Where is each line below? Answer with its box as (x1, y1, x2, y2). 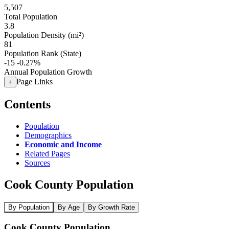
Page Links (16, 77, 53, 86)
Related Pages (25, 149, 70, 158)
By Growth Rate (88, 203, 135, 211)
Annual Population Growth (4, 67, 92, 76)
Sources (25, 158, 50, 167)
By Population (8, 203, 50, 211)
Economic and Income (25, 140, 102, 149)
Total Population (4, 12, 57, 21)
